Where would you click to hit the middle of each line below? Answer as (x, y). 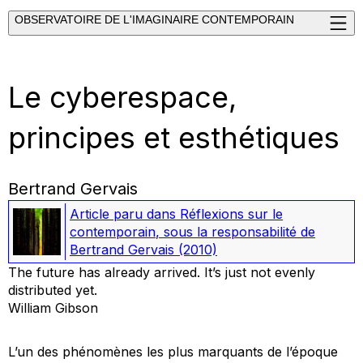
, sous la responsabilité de (235, 231)
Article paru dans (125, 214)
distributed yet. (53, 290)
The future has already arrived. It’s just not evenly (162, 272)
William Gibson (53, 307)
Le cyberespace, (122, 97)
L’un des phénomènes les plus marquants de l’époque (173, 351)
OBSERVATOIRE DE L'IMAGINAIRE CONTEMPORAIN (154, 19)
